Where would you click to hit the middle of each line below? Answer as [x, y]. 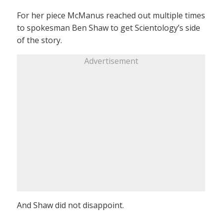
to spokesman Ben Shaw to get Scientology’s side [109, 28]
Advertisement [111, 61]
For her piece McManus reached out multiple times [111, 15]
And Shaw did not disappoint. [70, 205]
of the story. [39, 40]
